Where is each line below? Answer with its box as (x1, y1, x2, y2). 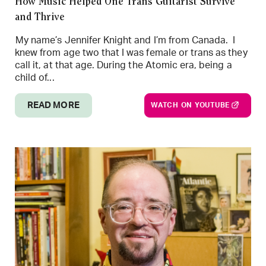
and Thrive (15, 12, 65, 23)
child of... (15, 72, 55, 83)
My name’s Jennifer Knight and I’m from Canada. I (15, 35, 236, 45)
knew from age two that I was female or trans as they (15, 47, 248, 58)
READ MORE (27, 100, 80, 110)
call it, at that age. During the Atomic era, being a (15, 60, 232, 70)
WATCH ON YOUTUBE (151, 101, 230, 109)
